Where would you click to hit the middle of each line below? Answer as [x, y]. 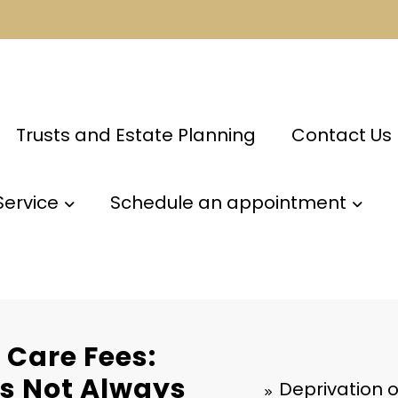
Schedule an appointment [228, 203]
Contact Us [341, 135]
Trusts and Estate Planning [135, 135]
